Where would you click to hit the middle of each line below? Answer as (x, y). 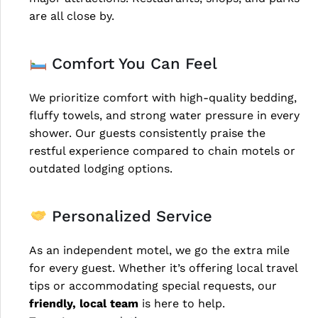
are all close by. (72, 16)
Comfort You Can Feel (132, 63)
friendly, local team (84, 303)
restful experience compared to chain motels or (162, 150)
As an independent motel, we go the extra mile (159, 250)
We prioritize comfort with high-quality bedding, (163, 97)
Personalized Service (130, 216)
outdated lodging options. (101, 168)
